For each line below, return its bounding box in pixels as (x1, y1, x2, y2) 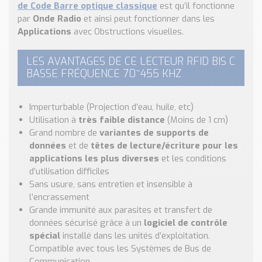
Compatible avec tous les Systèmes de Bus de (29, 243, 211, 254)
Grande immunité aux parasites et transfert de (29, 204, 212, 216)
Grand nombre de (29, 127, 99, 139)
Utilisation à (29, 114, 78, 126)
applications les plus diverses (29, 153, 159, 164)
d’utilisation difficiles (29, 166, 109, 177)
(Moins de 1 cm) (165, 114, 228, 126)
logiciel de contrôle (144, 217, 227, 229)
